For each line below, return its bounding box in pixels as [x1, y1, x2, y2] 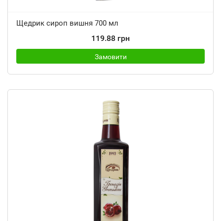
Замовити [94, 53, 127, 61]
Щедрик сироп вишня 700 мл [16, 19, 118, 28]
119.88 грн [91, 34, 130, 43]
